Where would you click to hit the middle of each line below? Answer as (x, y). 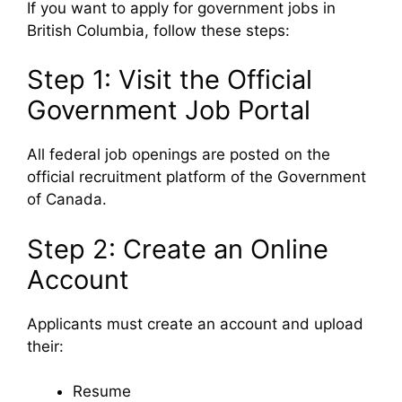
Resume (102, 391)
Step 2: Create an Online (178, 249)
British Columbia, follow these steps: (158, 30)
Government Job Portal (169, 110)
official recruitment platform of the (152, 177)
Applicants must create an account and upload (195, 323)
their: (45, 346)
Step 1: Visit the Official (170, 79)
